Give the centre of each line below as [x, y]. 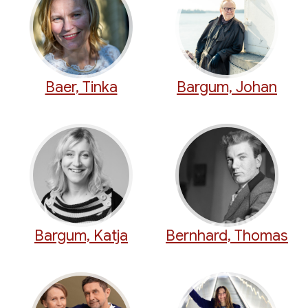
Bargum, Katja [81, 236]
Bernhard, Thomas [227, 236]
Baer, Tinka [81, 87]
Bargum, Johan [227, 87]
